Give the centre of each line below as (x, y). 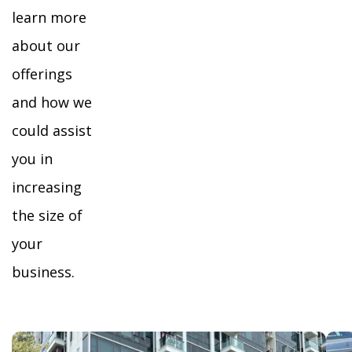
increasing (47, 187)
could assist (52, 130)
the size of (47, 215)
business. (43, 272)
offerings (42, 74)
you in (32, 159)
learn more (49, 17)
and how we (52, 102)
